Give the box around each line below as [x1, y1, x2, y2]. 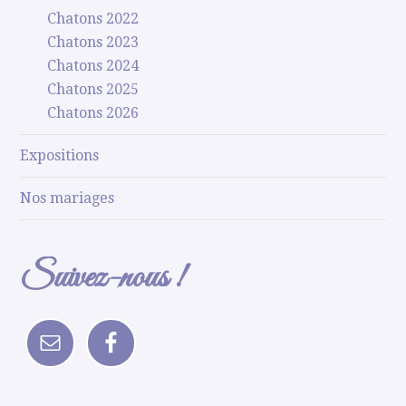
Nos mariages [20, 189, 115, 207]
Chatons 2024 [47, 57, 140, 74]
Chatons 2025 [47, 81, 140, 98]
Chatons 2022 [47, 10, 140, 27]
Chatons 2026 [47, 104, 140, 121]
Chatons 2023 [47, 34, 140, 51]
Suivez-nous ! [20, 256, 186, 301]
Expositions [20, 147, 100, 164]
